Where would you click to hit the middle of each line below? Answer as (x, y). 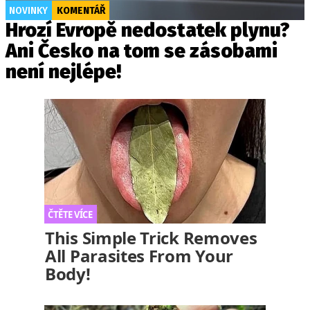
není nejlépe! (63, 72)
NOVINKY (28, 10)
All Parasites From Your (139, 256)
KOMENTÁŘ (81, 10)
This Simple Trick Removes (151, 238)
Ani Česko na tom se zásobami (142, 51)
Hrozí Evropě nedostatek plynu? (148, 30)
